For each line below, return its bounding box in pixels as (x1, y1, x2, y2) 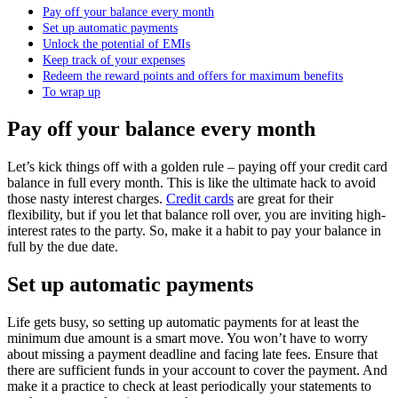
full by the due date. (7, 239, 118, 254)
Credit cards (166, 191, 234, 206)
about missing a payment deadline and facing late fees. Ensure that (7, 346, 378, 362)
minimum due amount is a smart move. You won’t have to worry (7, 330, 368, 346)
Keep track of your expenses (43, 52, 185, 68)
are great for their (234, 191, 333, 206)
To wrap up (43, 84, 100, 99)
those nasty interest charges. (7, 191, 166, 206)
